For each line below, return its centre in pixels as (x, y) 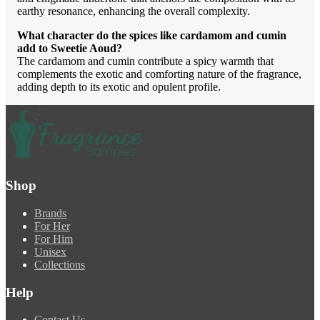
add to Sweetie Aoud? (70, 49)
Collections (60, 264)
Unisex (50, 251)
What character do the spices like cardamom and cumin (152, 36)
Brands (50, 213)
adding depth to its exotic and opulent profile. (119, 87)
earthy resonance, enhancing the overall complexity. (134, 11)
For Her (52, 226)
